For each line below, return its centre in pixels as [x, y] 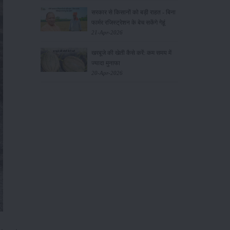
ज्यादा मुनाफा [106, 63]
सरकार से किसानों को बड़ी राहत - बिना [133, 12]
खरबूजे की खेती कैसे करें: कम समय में [131, 53]
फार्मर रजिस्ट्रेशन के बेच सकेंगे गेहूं [128, 22]
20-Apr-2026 [107, 73]
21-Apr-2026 [107, 32]
